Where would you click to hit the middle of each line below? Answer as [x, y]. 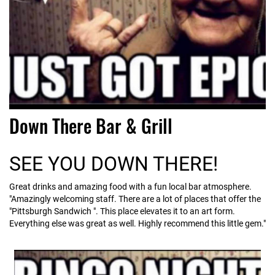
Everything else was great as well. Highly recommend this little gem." [137, 223]
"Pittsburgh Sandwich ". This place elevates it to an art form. [122, 211]
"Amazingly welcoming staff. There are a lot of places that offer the [135, 199]
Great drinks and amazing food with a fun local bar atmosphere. [130, 187]
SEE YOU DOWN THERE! [114, 164]
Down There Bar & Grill [91, 126]
